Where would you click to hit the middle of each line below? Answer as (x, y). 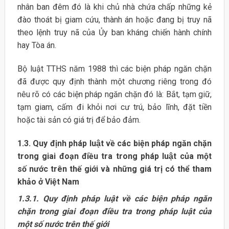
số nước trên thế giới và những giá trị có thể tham (114, 169)
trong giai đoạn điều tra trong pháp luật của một (114, 156)
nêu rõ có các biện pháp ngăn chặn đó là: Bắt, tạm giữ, (114, 94)
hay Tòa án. (37, 45)
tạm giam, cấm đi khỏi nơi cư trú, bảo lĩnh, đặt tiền (114, 107)
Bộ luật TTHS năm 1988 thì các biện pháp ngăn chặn (114, 68)
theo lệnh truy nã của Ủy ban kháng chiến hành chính (114, 33)
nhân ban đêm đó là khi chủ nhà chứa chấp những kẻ (114, 7)
